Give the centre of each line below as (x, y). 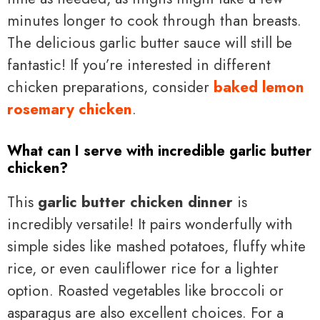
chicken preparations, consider (110, 87)
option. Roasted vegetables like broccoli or (145, 291)
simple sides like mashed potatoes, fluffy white (156, 247)
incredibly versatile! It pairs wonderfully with (150, 225)
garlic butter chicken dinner (135, 202)
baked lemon (259, 87)
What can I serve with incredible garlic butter (159, 151)
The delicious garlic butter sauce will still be (150, 42)
